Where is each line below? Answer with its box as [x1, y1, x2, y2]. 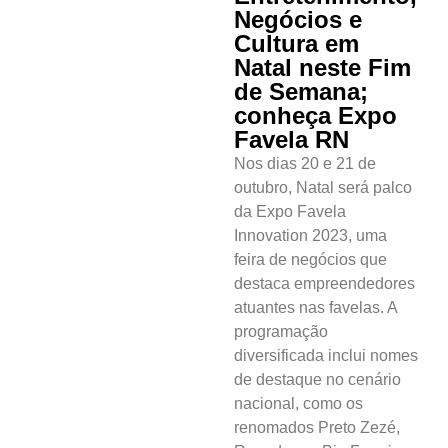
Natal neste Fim [234, 53, 411, 81]
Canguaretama [58, 19, 171, 40]
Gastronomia [58, 110, 157, 131]
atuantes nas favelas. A [234, 298, 397, 316]
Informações [58, 227, 154, 248]
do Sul [58, 324, 106, 345]
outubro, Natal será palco [234, 178, 412, 196]
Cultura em [234, 29, 359, 57]
